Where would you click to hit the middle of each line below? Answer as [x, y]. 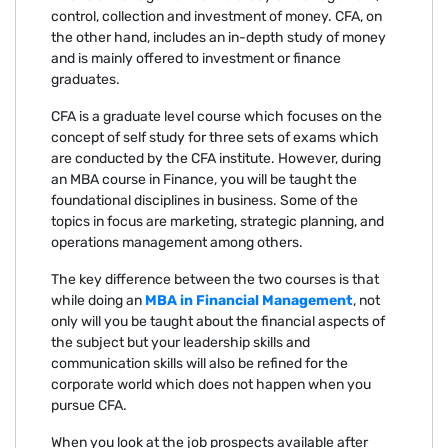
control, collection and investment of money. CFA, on [216, 16]
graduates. [85, 79]
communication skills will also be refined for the [199, 363]
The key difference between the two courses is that [215, 279]
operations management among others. [178, 242]
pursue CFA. [89, 405]
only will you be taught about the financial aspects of [218, 321]
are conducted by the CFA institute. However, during [216, 158]
